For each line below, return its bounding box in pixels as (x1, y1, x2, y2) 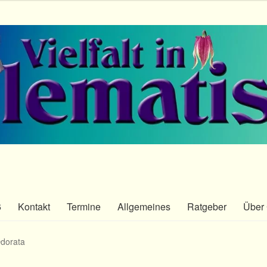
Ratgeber (187, 200, 226, 214)
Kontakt (18, 200, 50, 214)
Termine (67, 200, 101, 214)
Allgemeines (117, 200, 170, 214)
